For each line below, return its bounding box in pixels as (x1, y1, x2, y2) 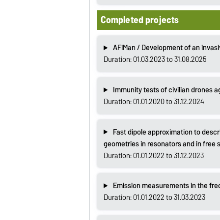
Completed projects (100, 11, 179, 27)
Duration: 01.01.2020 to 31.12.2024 (103, 95, 204, 108)
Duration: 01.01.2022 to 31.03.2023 (103, 192, 205, 204)
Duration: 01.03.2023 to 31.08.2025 (103, 54, 207, 66)
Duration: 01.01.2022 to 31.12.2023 (103, 149, 204, 162)
